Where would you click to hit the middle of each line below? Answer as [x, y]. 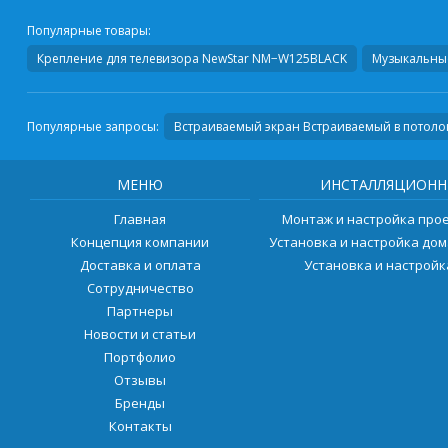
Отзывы [140, 380]
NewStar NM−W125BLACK [274, 59]
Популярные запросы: [92, 127]
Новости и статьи [140, 334]
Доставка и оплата [140, 265]
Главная [140, 219]
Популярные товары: [88, 31]
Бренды [140, 403]
